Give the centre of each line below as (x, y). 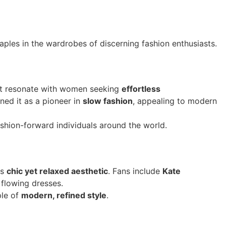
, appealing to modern (175, 101)
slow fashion (108, 101)
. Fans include (135, 171)
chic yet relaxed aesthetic (57, 171)
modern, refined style (64, 195)
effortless (141, 89)
